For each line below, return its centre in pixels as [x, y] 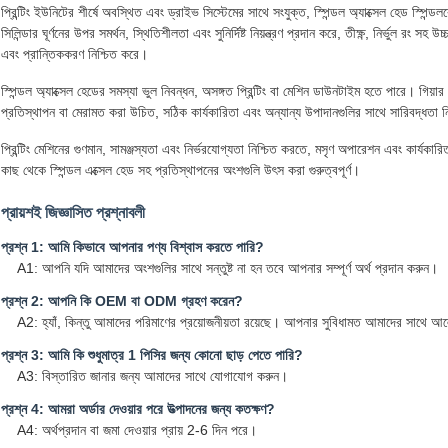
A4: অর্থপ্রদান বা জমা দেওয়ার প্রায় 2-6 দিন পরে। [137, 430]
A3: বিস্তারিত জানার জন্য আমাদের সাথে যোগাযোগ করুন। [152, 376]
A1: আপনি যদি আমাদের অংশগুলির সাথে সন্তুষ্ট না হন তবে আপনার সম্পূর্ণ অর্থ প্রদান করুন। [227, 268]
